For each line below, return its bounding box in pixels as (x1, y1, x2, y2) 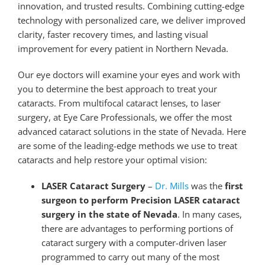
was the (188, 179, 225, 192)
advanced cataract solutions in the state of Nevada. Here (17, 125, 246, 137)
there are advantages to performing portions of (41, 222, 233, 234)
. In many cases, (177, 208, 242, 220)
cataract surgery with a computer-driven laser (41, 236, 227, 248)
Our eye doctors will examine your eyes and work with (17, 68, 240, 80)
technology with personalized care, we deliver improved (17, 14, 245, 26)
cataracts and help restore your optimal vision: (17, 153, 207, 166)
